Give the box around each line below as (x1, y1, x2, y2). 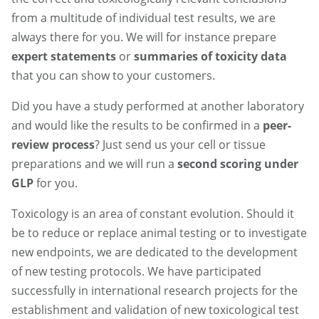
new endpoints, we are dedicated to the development (11, 244, 298, 261)
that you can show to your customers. (11, 68, 215, 84)
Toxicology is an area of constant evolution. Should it (11, 206, 294, 222)
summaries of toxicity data (134, 48, 287, 65)
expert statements (11, 48, 116, 65)
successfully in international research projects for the (11, 283, 298, 299)
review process (11, 137, 95, 153)
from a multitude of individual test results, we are (11, 10, 276, 26)
